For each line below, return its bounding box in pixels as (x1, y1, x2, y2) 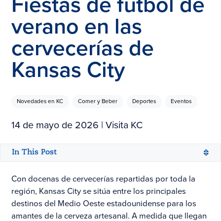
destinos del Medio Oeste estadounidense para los (11, 197, 196, 210)
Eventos (170, 97, 191, 106)
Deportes (132, 97, 156, 106)
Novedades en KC (16, 97, 63, 106)
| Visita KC (98, 118, 143, 133)
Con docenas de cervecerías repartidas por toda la (11, 173, 195, 185)
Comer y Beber (77, 97, 117, 106)
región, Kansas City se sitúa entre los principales (11, 185, 186, 198)
